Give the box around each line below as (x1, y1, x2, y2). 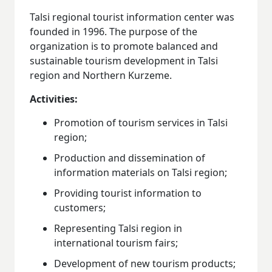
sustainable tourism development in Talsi (30, 53, 218, 67)
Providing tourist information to (54, 186, 202, 200)
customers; (54, 200, 106, 214)
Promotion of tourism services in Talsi (54, 115, 228, 129)
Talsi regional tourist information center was (30, 10, 234, 24)
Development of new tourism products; (54, 256, 236, 270)
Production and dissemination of (54, 151, 205, 165)
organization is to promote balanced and (30, 39, 218, 53)
